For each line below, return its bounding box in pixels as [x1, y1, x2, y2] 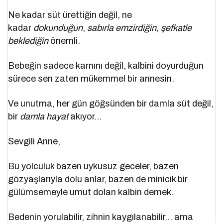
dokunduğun [33, 23, 83, 33]
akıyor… [68, 111, 102, 122]
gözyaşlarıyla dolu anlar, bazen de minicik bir [8, 174, 188, 185]
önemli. [48, 36, 81, 46]
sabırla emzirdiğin [87, 23, 157, 33]
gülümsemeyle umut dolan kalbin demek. [8, 187, 174, 198]
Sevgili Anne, [8, 136, 61, 147]
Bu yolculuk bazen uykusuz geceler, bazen [8, 161, 179, 172]
